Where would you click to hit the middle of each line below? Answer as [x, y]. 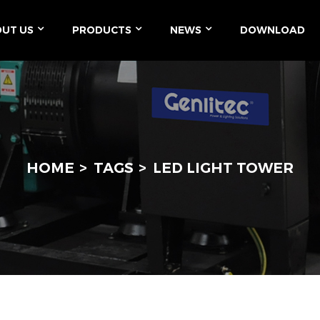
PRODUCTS [102, 30]
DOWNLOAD [272, 30]
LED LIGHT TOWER [223, 168]
